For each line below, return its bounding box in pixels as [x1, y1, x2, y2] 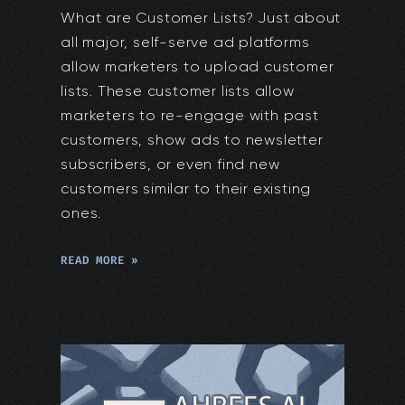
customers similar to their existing [61, 180, 312, 198]
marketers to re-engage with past [61, 107, 319, 125]
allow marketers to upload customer [61, 58, 334, 76]
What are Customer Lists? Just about [61, 9, 342, 27]
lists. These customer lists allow [61, 82, 295, 100]
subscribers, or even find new [61, 155, 280, 174]
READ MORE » [61, 253, 139, 268]
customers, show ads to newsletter [61, 131, 324, 149]
